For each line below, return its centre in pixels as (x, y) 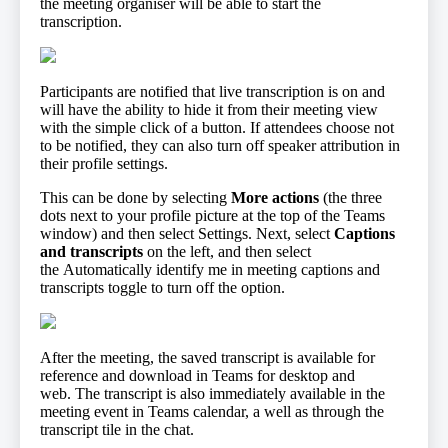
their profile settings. (106, 163)
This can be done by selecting (135, 197)
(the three (350, 197)
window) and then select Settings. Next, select (187, 233)
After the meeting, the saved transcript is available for (207, 357)
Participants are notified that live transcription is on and (212, 91)
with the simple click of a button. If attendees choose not (217, 127)
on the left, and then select (229, 251)
